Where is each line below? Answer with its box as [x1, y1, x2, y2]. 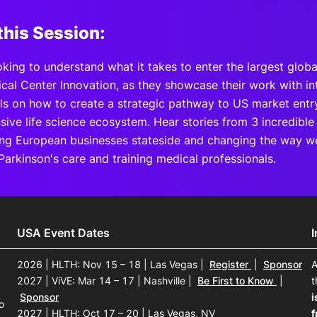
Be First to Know [197, 275, 277, 287]
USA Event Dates [17, 226, 110, 241]
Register [209, 258, 251, 271]
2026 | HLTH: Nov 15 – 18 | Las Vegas [17, 258, 200, 271]
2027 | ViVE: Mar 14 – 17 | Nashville [17, 275, 188, 287]
